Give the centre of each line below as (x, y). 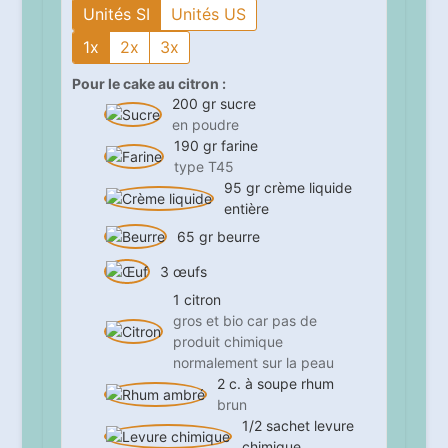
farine (239, 146)
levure (333, 426)
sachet (287, 426)
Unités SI (116, 14)
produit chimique (227, 342)
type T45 (203, 167)
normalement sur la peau (253, 363)
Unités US (208, 14)
